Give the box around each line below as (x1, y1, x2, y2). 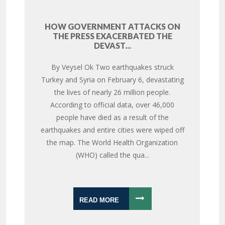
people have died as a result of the (56, 112, 169, 122)
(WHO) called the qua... (75, 150, 149, 160)
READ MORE (79, 196, 119, 204)
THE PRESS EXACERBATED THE (52, 31, 172, 41)
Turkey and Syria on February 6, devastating (41, 74, 184, 84)
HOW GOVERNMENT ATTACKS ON (44, 21, 180, 31)
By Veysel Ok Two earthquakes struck (51, 62, 174, 72)
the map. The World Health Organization (47, 137, 178, 147)
